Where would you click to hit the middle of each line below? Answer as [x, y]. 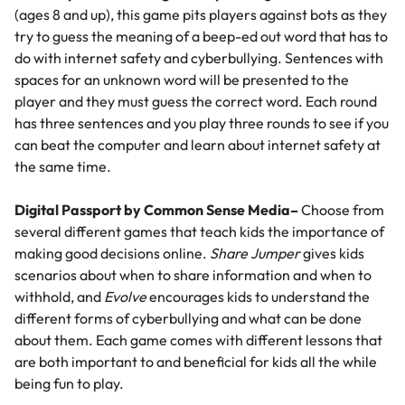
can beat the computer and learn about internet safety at [198, 145]
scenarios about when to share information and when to [193, 275]
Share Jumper [255, 254]
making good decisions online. [112, 254]
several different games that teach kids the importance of [199, 232]
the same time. [64, 167]
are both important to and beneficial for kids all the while [196, 362]
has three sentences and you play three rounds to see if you [202, 123]
